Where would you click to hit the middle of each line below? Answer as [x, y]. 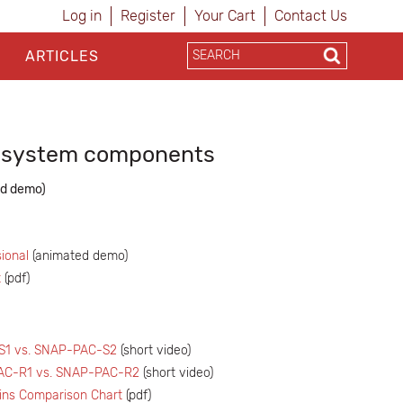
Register [148, 16]
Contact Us [311, 16]
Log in [82, 16]
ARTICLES [62, 56]
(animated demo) [78, 256]
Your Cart [225, 16]
